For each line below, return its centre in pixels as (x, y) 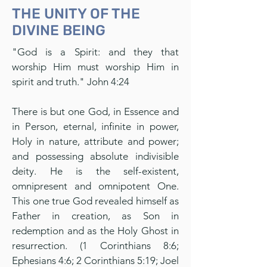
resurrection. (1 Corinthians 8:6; (95, 246)
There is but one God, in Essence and (95, 111)
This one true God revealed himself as (95, 201)
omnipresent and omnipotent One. (95, 186)
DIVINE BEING (59, 30)
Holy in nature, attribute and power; (95, 141)
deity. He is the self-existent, (95, 171)
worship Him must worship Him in (95, 67)
